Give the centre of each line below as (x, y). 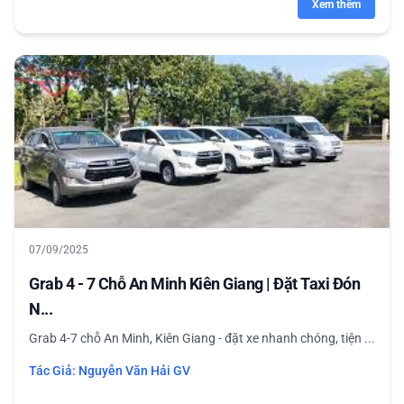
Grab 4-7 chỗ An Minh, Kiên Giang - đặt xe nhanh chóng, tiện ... (202, 338)
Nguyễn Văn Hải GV (134, 371)
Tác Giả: (54, 371)
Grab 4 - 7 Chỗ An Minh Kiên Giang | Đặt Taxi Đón (194, 284)
